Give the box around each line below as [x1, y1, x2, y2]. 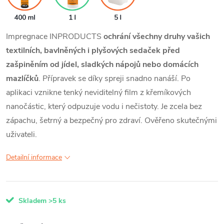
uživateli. [6, 128, 37, 140]
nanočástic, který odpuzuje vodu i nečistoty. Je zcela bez [6, 100, 202, 112]
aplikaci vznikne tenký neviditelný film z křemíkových [6, 86, 191, 98]
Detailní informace [6, 152, 62, 162]
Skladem [16, 195, 46, 205]
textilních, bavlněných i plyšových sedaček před [6, 44, 180, 56]
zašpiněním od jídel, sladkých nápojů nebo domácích [6, 58, 198, 70]
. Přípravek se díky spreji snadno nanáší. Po [38, 72, 190, 84]
